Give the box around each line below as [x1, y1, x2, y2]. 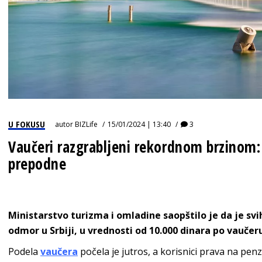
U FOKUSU [8, 118, 45, 130]
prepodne [8, 153, 67, 175]
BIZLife [75, 119, 98, 130]
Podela [8, 245, 40, 258]
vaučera [40, 245, 78, 258]
